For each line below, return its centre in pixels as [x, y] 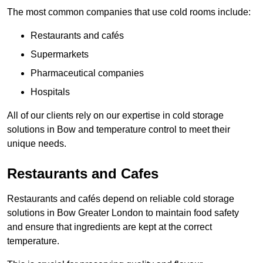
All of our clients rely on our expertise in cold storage [115, 116]
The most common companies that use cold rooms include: [129, 12]
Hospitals [50, 92]
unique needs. [37, 144]
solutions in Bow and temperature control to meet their [119, 130]
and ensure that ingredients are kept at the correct [109, 227]
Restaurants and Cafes [83, 174]
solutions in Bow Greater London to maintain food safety [123, 213]
